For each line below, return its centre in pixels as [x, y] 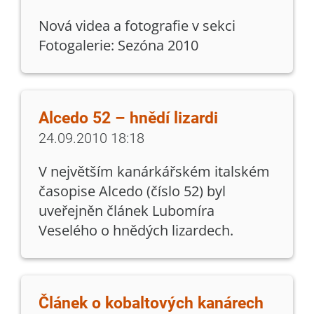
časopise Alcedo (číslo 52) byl [132, 191]
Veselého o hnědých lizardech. [136, 230]
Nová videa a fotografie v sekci [137, 25]
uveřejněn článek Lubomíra [127, 210]
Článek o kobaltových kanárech [151, 303]
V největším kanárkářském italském [154, 171]
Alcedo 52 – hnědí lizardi [128, 118]
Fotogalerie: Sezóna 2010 [122, 45]
